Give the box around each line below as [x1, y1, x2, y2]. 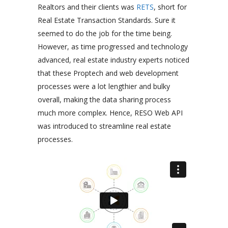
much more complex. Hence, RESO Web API [38, 107, 183, 118]
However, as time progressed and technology [38, 41, 188, 51]
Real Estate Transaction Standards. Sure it [38, 15, 176, 25]
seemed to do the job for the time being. [38, 28, 172, 38]
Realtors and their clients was [38, 2, 136, 12]
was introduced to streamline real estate [38, 121, 171, 131]
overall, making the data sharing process [38, 94, 171, 104]
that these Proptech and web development [38, 68, 179, 78]
